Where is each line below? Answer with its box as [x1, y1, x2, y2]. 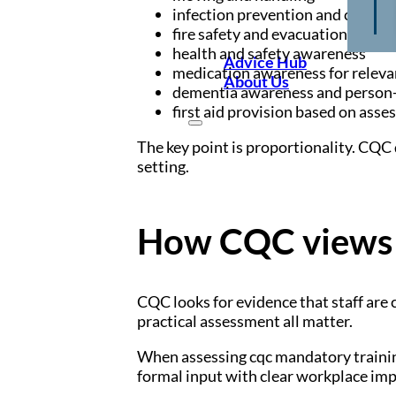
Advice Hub [223, 52, 307, 72]
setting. [136, 156, 189, 176]
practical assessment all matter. [136, 311, 353, 331]
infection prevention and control [171, 4, 394, 24]
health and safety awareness [171, 42, 366, 63]
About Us [223, 72, 289, 92]
